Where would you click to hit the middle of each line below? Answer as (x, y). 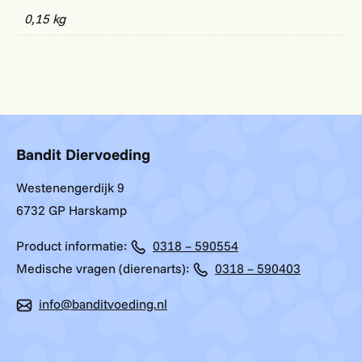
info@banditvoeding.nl (103, 303)
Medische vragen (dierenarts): (104, 268)
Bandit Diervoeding (83, 155)
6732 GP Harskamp (72, 210)
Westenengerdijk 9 (70, 187)
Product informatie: (73, 245)
